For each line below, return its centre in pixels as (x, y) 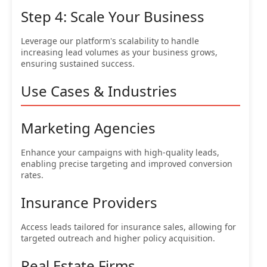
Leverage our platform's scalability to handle (110, 41)
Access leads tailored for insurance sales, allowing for (128, 226)
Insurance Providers (89, 202)
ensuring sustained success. (78, 63)
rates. (32, 175)
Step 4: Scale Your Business (113, 16)
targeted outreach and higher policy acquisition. (118, 238)
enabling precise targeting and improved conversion (127, 163)
